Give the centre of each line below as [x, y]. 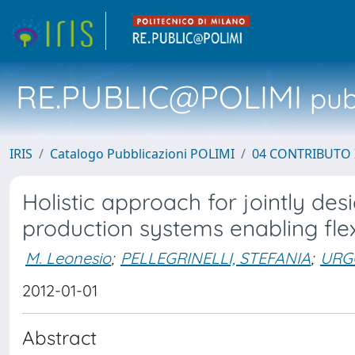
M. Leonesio [68, 258]
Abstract [59, 338]
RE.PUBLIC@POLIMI [159, 97]
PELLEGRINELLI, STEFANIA [216, 258]
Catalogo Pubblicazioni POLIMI [142, 154]
